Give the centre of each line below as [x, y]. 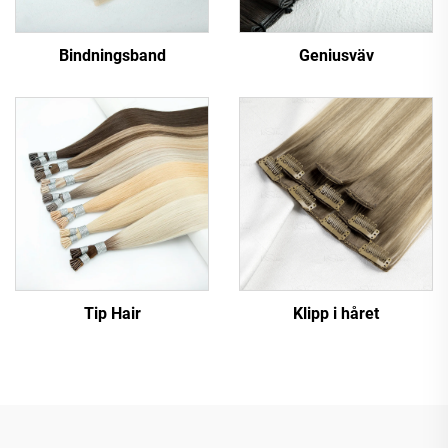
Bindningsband [112, 55]
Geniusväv [336, 55]
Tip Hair [112, 313]
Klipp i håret [336, 313]
